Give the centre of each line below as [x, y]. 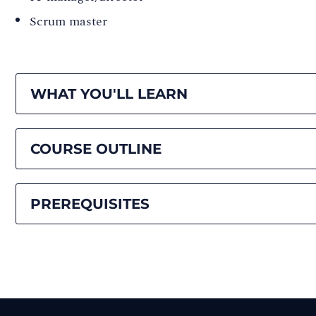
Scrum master [68, 21]
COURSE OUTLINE [96, 148]
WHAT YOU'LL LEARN [109, 93]
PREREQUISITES [90, 203]
